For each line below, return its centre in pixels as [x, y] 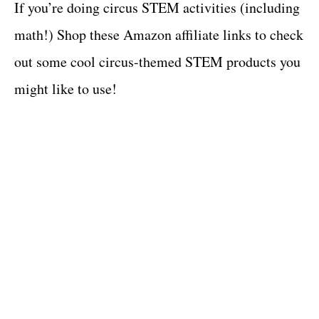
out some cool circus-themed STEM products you [157, 61]
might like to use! [66, 88]
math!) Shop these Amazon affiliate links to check [159, 34]
